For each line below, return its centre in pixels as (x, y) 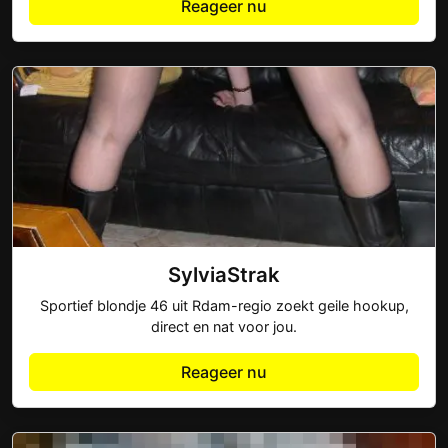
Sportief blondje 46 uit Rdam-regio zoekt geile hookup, (224, 305)
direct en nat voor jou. (224, 326)
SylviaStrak (224, 274)
